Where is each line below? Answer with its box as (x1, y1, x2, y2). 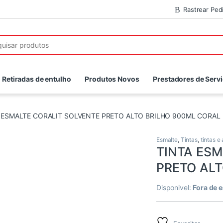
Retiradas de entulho (2, 75, 71, 84)
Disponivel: (156, 183, 193, 192)
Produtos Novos (85, 75, 139, 84)
